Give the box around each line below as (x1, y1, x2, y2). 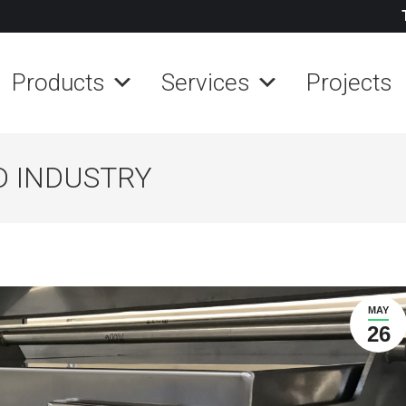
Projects (306, 69, 392, 96)
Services (161, 69, 250, 96)
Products (12, 69, 105, 96)
